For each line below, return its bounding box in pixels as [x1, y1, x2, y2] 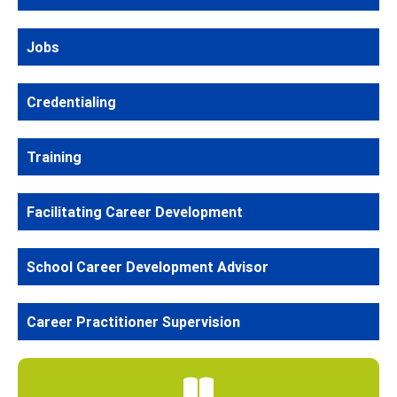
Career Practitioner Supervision [27, 312, 240, 331]
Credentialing [27, 92, 116, 111]
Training [27, 147, 82, 166]
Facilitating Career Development [27, 202, 243, 221]
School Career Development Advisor [27, 257, 269, 276]
